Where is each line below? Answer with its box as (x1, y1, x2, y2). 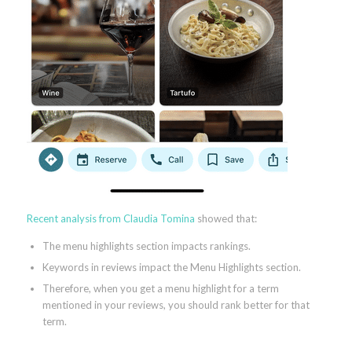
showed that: (194, 211, 257, 225)
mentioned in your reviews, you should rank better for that (42, 298, 310, 311)
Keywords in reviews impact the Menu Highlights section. (42, 260, 301, 273)
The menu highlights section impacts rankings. (42, 239, 251, 252)
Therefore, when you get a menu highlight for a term (42, 281, 279, 295)
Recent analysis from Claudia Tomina (26, 211, 195, 225)
